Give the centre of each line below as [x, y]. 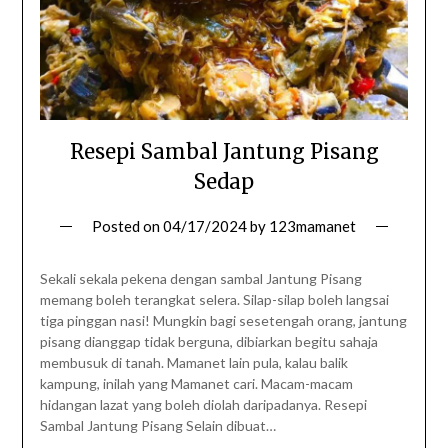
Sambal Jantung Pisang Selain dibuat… [157, 426]
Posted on [127, 226]
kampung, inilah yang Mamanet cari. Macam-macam [196, 384]
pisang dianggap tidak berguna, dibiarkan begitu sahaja [208, 342]
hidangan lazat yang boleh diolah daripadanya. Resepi [203, 405]
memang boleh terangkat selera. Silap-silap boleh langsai [214, 300]
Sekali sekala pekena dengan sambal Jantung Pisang [200, 279]
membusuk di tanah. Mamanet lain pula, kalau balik [193, 363]
